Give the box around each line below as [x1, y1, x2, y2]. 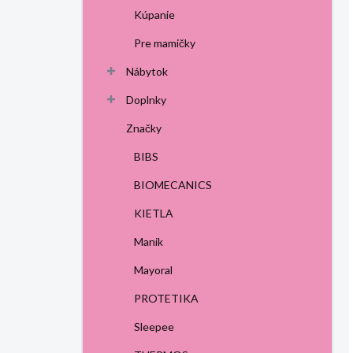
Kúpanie [134, 8, 175, 22]
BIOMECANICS [134, 178, 212, 192]
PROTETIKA [134, 292, 199, 306]
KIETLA [134, 206, 173, 221]
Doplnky [126, 93, 166, 107]
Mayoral [134, 263, 173, 277]
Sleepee [134, 320, 174, 334]
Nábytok [126, 65, 168, 79]
